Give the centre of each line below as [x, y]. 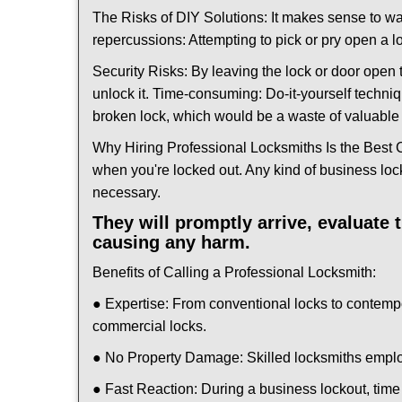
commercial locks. [149, 326]
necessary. [127, 192]
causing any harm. [171, 242]
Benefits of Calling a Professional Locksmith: [234, 272]
